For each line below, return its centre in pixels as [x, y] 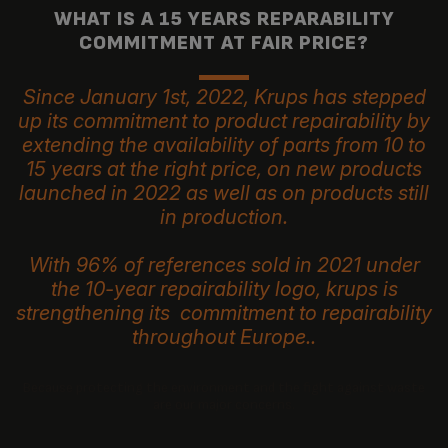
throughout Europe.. [224, 337]
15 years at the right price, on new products [224, 169]
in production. [224, 217]
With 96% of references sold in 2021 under [224, 265]
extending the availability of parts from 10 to [224, 145]
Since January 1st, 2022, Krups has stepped [224, 97]
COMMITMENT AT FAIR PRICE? [224, 43]
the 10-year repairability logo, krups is [224, 289]
